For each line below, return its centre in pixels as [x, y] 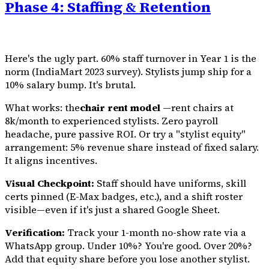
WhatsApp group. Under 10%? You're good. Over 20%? [128, 245]
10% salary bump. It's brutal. [70, 84]
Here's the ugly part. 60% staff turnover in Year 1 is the [131, 58]
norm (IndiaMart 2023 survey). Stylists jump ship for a [128, 71]
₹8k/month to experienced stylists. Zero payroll [111, 120]
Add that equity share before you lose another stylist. [127, 258]
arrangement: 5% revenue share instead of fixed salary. [132, 147]
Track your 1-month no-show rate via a [156, 232]
